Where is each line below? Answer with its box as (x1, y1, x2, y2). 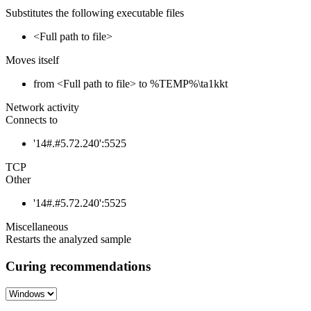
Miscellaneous (6, 221, 68, 233)
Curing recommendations (6, 259, 151, 274)
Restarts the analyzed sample (6, 233, 131, 246)
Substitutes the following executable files (6, 7, 184, 19)
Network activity (6, 101, 79, 114)
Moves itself (6, 54, 59, 67)
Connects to (6, 114, 58, 126)
